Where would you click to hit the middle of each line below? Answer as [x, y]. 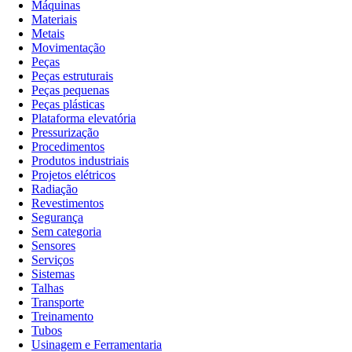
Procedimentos [68, 146]
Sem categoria [66, 231]
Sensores [53, 245]
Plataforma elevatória [84, 118]
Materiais [54, 19]
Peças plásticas [68, 104]
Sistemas [53, 273]
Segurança [57, 217]
